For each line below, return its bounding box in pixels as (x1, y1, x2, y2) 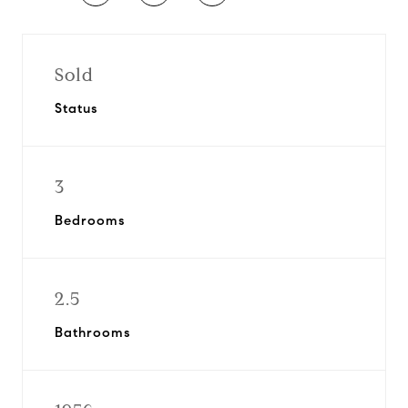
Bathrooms (55, 324, 130, 341)
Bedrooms (55, 212, 125, 229)
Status (55, 100, 97, 117)
